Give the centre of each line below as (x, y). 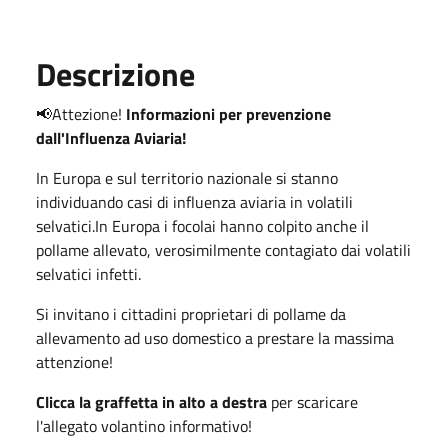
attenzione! (74, 361)
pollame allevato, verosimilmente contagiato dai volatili (223, 249)
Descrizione (115, 73)
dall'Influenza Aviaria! (111, 137)
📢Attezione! (79, 113)
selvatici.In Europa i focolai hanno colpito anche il (202, 225)
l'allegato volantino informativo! (144, 425)
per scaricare (314, 401)
